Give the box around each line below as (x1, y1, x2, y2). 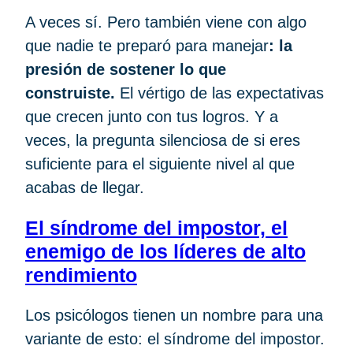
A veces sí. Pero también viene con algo (25, 13, 307, 32)
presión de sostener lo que (25, 61, 226, 79)
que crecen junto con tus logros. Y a (25, 108, 278, 126)
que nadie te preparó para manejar (25, 37, 269, 55)
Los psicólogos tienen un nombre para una (25, 307, 323, 325)
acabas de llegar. (25, 179, 149, 197)
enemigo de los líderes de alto (25, 240, 306, 263)
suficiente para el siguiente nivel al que (25, 155, 295, 173)
